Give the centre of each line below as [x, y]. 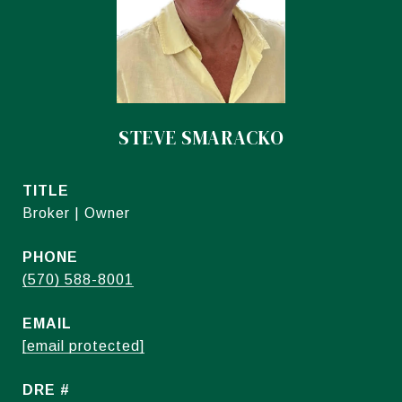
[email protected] [83, 346]
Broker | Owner [76, 213]
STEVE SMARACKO [201, 138]
